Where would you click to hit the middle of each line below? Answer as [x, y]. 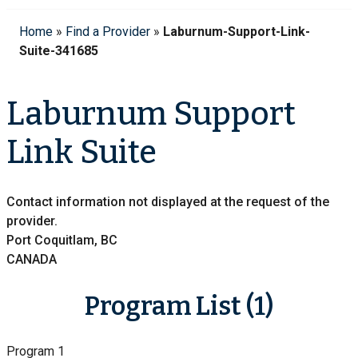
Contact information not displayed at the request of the [168, 202]
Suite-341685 [59, 50]
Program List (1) [179, 306]
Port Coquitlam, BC [62, 241]
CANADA [32, 260]
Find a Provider [108, 31]
